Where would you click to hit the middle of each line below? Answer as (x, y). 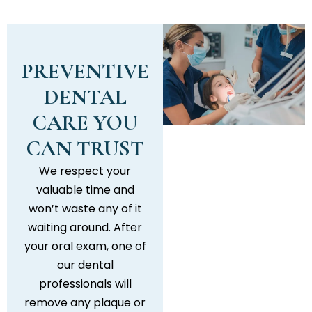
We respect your (85, 171)
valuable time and (85, 190)
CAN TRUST (85, 149)
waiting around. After (85, 228)
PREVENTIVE (85, 71)
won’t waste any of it (85, 209)
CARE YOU (85, 123)
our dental (85, 265)
